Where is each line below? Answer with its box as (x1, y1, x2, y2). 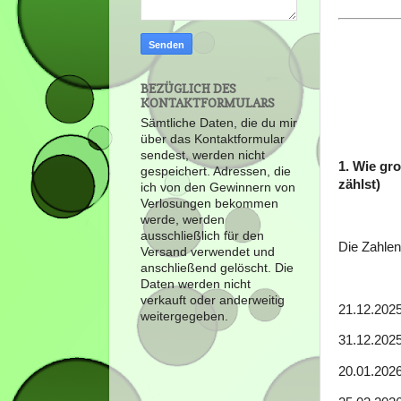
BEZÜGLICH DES (141, 81, 236, 96)
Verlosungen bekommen (141, 197, 278, 211)
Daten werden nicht (141, 277, 251, 292)
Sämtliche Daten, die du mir (141, 116, 297, 131)
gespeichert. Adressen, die (141, 165, 291, 179)
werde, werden (141, 213, 225, 227)
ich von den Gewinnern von (141, 181, 295, 195)
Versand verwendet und (141, 245, 275, 260)
